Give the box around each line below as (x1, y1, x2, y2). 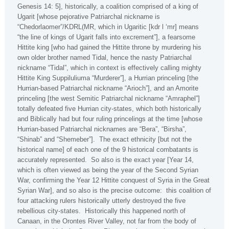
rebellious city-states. (17, 207, 81, 215)
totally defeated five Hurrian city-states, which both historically (17, 104, 201, 112)
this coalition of (166, 186, 211, 194)
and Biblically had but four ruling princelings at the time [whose (17, 114, 202, 123)
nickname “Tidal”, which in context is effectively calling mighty (17, 63, 201, 72)
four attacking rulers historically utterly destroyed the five (17, 196, 186, 204)
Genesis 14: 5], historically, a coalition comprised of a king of (17, 2, 198, 10)
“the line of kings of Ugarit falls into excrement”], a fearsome (17, 33, 195, 41)
